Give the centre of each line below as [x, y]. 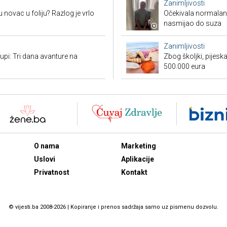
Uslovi [44, 159]
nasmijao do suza [193, 24]
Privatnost [51, 173]
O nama [46, 146]
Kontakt [134, 173]
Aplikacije [138, 159]
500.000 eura [184, 67]
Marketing [139, 146]
